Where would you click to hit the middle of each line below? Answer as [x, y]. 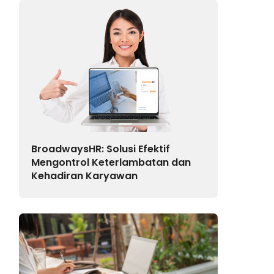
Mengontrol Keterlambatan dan [111, 162]
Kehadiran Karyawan [85, 176]
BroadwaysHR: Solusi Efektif [101, 149]
